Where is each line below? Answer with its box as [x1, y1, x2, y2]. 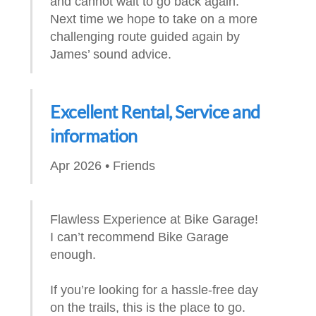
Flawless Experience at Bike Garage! [50, 212, 259, 227]
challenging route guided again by [50, 29, 241, 44]
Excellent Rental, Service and [50, 101, 260, 123]
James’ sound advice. [50, 47, 172, 62]
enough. [50, 247, 97, 262]
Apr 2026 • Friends [50, 157, 156, 173]
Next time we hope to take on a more [50, 11, 258, 27]
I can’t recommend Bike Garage [50, 229, 229, 245]
